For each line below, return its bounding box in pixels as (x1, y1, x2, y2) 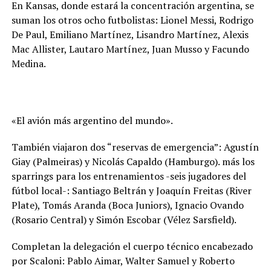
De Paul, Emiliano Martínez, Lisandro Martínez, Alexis (11, 27, 249, 41)
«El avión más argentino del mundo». (11, 113, 173, 127)
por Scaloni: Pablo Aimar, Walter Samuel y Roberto (11, 253, 235, 267)
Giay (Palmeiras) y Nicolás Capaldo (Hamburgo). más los (11, 154, 255, 168)
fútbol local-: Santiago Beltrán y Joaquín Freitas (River (11, 183, 252, 197)
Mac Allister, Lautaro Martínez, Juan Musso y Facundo (11, 42, 249, 56)
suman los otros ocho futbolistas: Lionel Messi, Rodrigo (11, 13, 253, 27)
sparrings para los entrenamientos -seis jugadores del (11, 169, 246, 183)
